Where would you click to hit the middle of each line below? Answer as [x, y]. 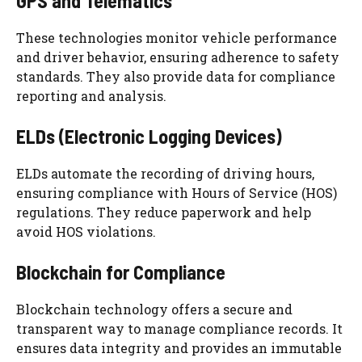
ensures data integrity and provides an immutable [179, 348]
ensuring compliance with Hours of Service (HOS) [177, 193]
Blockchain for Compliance [121, 272]
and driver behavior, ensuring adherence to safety [178, 57]
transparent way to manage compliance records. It [179, 329]
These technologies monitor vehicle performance [177, 38]
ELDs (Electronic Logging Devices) [149, 137]
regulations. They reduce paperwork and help [164, 213]
